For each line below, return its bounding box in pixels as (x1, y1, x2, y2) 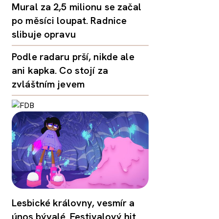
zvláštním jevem (12, 78, 85, 90)
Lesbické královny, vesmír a (12, 196, 134, 209)
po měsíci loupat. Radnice (12, 14, 127, 27)
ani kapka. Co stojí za (12, 64, 108, 77)
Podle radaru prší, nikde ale (12, 50, 134, 63)
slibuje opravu (12, 28, 76, 41)
